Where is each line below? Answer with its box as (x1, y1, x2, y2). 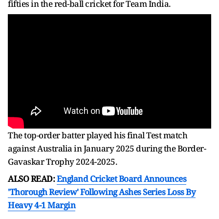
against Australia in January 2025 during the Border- (8, 142, 206, 154)
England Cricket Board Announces (56, 173, 186, 184)
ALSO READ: (8, 173, 57, 184)
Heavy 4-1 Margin (8, 199, 75, 211)
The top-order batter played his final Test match (8, 129, 187, 141)
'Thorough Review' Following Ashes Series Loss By (8, 186, 196, 197)
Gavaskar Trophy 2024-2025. (8, 155, 117, 167)
